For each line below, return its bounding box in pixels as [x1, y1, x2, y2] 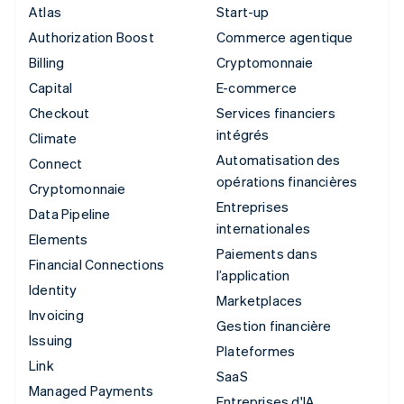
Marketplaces [216, 290, 303, 309]
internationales [216, 218, 310, 237]
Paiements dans [216, 243, 317, 262]
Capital [29, 78, 73, 96]
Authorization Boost [29, 27, 154, 46]
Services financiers [216, 103, 335, 122]
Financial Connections [29, 254, 165, 273]
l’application [216, 265, 290, 284]
